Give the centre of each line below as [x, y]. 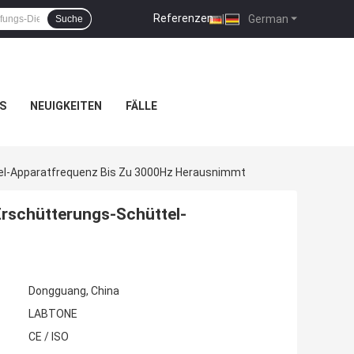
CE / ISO [49, 337]
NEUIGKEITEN [66, 106]
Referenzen [183, 18]
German [267, 19]
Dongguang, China [74, 291]
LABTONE [53, 314]
